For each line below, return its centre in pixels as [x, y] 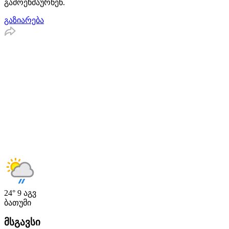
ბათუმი [18, 202]
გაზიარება [24, 20]
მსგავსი [22, 222]
